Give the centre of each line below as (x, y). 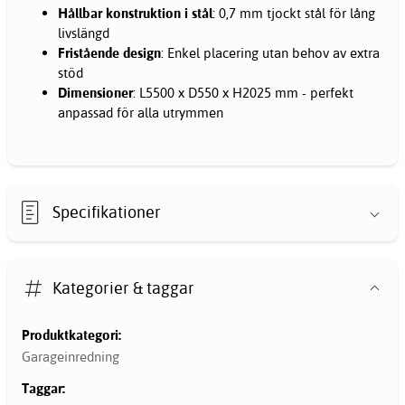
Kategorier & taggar (124, 287)
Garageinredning (71, 356)
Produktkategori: (71, 335)
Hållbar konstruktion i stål (135, 14)
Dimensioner (95, 93)
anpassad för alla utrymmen (141, 113)
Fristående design (109, 53)
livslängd (84, 33)
